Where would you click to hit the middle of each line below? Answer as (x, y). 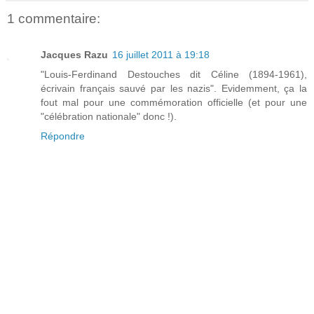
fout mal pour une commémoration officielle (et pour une (174, 103)
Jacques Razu (74, 55)
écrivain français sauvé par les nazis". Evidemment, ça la (174, 89)
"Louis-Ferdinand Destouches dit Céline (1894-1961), (174, 75)
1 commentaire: (54, 18)
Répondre (63, 136)
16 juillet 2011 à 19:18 (161, 55)
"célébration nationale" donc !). (109, 117)
